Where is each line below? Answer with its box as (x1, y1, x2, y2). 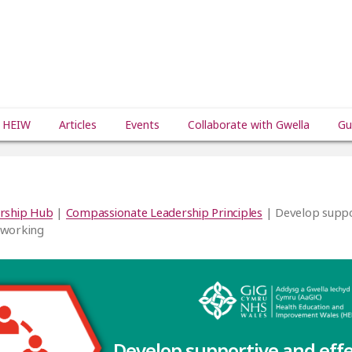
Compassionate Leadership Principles (65, 204, 262, 220)
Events (125, 117, 159, 132)
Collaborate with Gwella (188, 117, 310, 132)
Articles (59, 117, 97, 132)
